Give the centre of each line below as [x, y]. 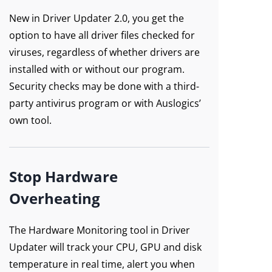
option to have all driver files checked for [102, 35]
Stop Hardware [63, 176]
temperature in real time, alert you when [102, 264]
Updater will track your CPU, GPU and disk [105, 247]
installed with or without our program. [97, 69]
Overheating [55, 198]
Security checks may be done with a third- [104, 86]
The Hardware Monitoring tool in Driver [100, 230]
